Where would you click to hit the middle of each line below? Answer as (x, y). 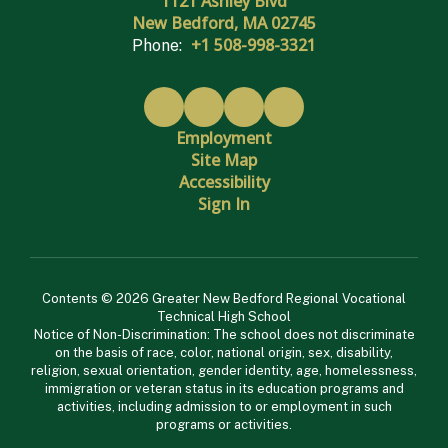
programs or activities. (224, 424)
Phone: (157, 45)
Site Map (224, 159)
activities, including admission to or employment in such (224, 406)
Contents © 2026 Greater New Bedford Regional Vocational (224, 298)
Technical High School (224, 316)
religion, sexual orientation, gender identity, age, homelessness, (224, 370)
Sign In (224, 203)
